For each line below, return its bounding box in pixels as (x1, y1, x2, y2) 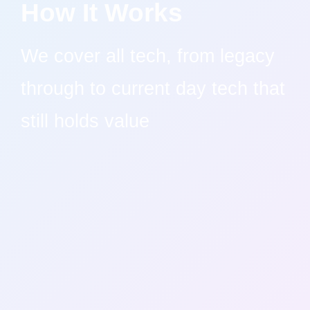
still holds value (21, 109, 149, 131)
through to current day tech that (21, 77, 285, 99)
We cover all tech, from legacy (21, 44, 275, 66)
